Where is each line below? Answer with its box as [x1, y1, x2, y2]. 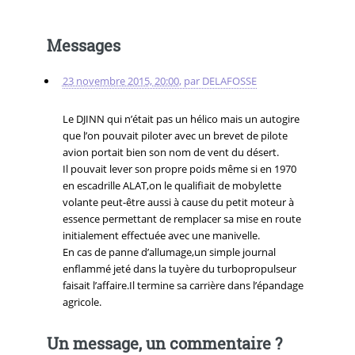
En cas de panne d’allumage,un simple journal [62, 244, 276, 259]
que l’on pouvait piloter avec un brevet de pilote [62, 128, 288, 143]
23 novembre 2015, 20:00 [62, 73, 179, 88]
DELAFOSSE [201, 73, 257, 88]
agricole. [62, 294, 101, 309]
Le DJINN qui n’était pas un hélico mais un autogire [62, 111, 300, 126]
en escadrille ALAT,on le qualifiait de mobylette [62, 177, 281, 193]
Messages [46, 34, 120, 55]
